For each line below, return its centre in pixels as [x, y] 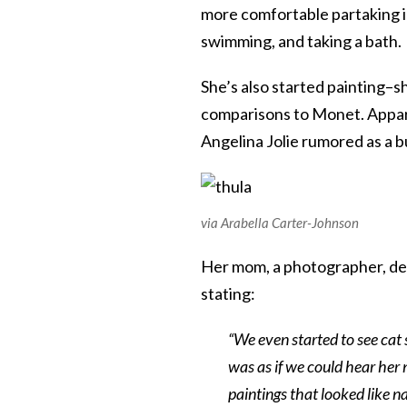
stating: [228, 293]
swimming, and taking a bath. [301, 40]
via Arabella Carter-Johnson [280, 222]
